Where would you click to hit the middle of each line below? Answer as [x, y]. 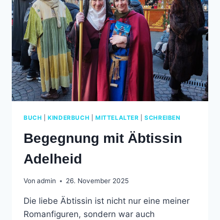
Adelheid [53, 159]
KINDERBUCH [69, 117]
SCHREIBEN [163, 117]
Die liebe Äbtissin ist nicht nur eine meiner [107, 201]
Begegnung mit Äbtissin [103, 138]
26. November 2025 [97, 181]
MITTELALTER [117, 117]
